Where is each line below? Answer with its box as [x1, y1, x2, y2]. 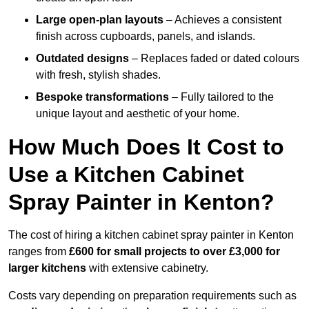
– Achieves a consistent [163, 14, 281, 26]
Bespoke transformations [36, 91, 169, 103]
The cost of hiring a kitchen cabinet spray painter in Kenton [8, 229, 294, 241]
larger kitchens [8, 262, 86, 275]
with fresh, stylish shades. [36, 69, 161, 81]
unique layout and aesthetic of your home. [36, 108, 239, 120]
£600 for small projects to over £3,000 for [69, 246, 280, 258]
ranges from [8, 246, 69, 258]
